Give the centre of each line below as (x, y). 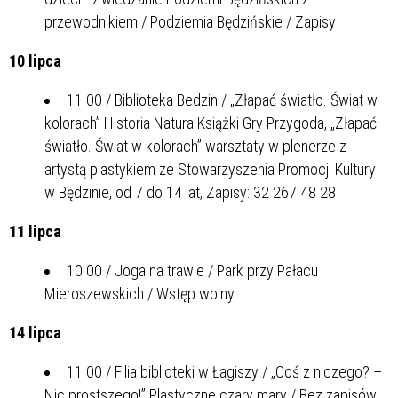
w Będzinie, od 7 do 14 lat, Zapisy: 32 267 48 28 (190, 192)
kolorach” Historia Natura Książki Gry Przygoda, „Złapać (211, 123)
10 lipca (35, 60)
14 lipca (35, 332)
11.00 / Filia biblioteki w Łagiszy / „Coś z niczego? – (224, 371)
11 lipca (35, 231)
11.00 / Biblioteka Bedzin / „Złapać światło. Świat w (222, 99)
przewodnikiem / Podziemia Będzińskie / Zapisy (190, 21)
